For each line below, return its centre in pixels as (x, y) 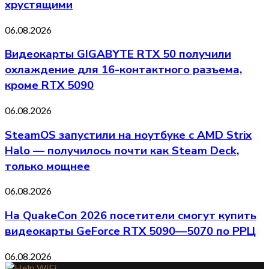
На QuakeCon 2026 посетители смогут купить (131, 216)
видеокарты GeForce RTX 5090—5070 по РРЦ (130, 231)
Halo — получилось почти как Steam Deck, (122, 150)
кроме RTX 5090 (49, 86)
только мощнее (47, 166)
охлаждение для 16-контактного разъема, (123, 70)
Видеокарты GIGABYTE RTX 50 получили (118, 54)
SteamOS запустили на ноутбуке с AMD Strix (128, 135)
